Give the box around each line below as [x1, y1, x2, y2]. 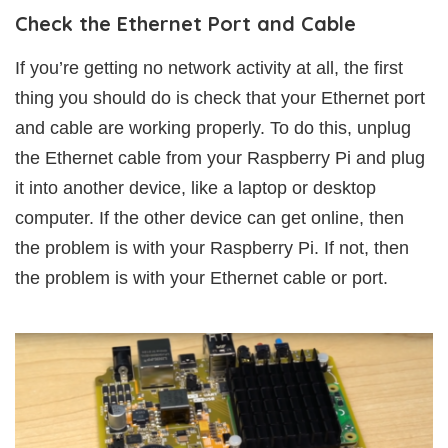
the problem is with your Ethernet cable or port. [15, 268, 388, 289]
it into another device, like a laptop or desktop [15, 178, 376, 199]
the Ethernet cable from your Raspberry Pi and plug [15, 148, 425, 169]
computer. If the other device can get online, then [15, 208, 404, 229]
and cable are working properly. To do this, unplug [15, 118, 411, 139]
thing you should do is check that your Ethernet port [15, 88, 425, 109]
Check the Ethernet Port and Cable [15, 11, 356, 37]
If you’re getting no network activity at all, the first [15, 58, 403, 79]
